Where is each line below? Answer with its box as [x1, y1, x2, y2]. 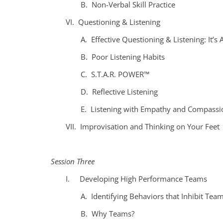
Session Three [51, 156, 95, 166]
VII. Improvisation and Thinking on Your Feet [66, 121, 220, 131]
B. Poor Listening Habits [81, 51, 165, 62]
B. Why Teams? [81, 208, 134, 219]
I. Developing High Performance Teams [66, 173, 207, 184]
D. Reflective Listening [81, 86, 158, 97]
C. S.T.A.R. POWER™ [81, 69, 149, 79]
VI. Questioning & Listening [66, 16, 160, 27]
